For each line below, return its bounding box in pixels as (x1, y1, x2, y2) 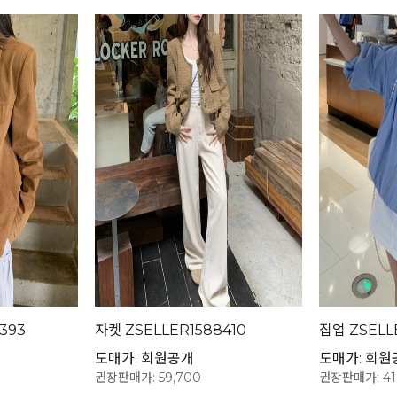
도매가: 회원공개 (95, 350, 195, 368)
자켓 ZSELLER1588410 (95, 322, 247, 339)
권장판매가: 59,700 (95, 370, 202, 386)
